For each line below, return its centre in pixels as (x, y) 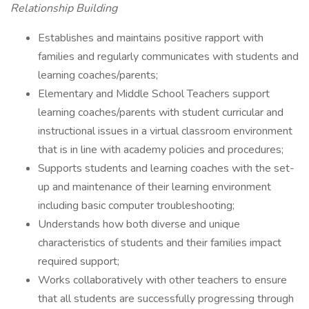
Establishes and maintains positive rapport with (151, 38)
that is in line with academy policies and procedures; (162, 150)
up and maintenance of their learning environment (154, 187)
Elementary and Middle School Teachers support (154, 94)
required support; (79, 261)
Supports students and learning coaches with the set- (166, 168)
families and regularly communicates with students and (168, 57)
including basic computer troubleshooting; (136, 206)
